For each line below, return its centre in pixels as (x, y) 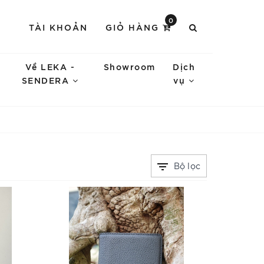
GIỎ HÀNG (134, 27)
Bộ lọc (186, 166)
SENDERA (47, 80)
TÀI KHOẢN (58, 27)
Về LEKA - (50, 66)
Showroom (129, 66)
